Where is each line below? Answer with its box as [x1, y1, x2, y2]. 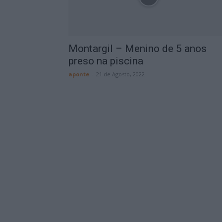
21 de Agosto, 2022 [96, 70, 145, 78]
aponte [68, 70, 89, 78]
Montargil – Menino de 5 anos [68, 43, 207, 55]
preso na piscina [68, 55, 143, 67]
